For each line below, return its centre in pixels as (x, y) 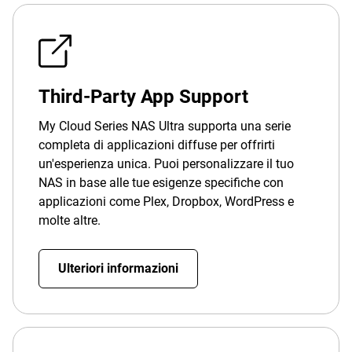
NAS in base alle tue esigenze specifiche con (161, 183)
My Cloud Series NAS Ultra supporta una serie (165, 126)
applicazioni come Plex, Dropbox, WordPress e (166, 202)
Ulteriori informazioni (118, 268)
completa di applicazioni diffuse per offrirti (157, 145)
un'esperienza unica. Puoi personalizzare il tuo (166, 164)
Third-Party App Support (143, 97)
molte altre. (70, 220)
